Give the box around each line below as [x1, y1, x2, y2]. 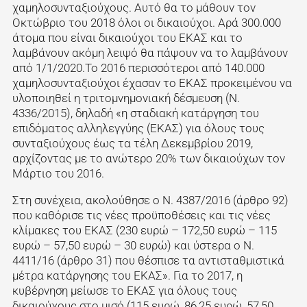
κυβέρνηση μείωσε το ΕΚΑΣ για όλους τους [12, 283, 237, 297]
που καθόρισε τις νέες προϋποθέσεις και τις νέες [12, 208, 271, 222]
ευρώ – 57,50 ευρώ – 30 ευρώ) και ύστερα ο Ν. [12, 238, 254, 252]
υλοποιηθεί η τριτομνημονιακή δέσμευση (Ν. [12, 90, 240, 105]
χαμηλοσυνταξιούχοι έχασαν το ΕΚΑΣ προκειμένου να [12, 75, 292, 90]
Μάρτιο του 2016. [12, 166, 104, 180]
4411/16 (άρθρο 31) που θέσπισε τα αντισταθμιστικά [12, 253, 284, 267]
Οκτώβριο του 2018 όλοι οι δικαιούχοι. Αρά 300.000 [12, 15, 281, 29]
